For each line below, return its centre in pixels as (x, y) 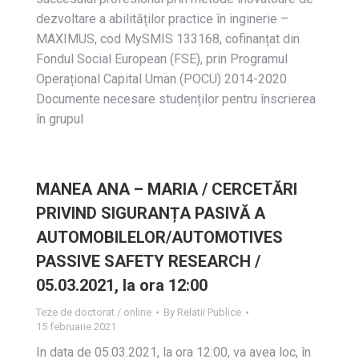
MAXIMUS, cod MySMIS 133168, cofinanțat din (168, 39)
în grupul (60, 119)
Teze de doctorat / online (94, 312)
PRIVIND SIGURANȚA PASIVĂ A (151, 213)
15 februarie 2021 (76, 327)
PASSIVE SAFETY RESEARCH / (148, 261)
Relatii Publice (209, 312)
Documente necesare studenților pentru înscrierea (176, 99)
